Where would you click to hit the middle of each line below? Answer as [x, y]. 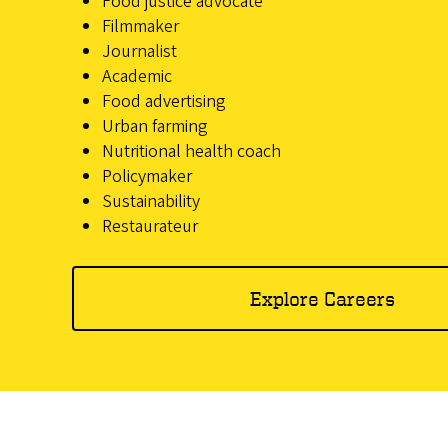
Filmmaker [140, 27]
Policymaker [147, 177]
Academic [137, 77]
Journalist [139, 52]
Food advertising [164, 102]
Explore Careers [322, 298]
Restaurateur [150, 227]
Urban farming [155, 127]
